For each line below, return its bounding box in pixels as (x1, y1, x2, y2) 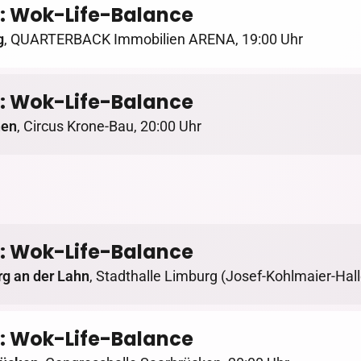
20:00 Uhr (140, 118, 201, 135)
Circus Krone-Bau (23, 118, 134, 135)
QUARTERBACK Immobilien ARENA (10, 31, 235, 48)
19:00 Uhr (242, 31, 303, 48)
